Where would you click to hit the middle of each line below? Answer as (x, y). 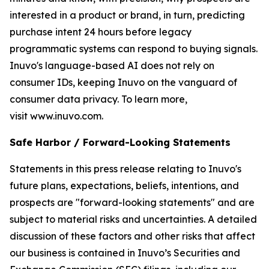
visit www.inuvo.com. (56, 116)
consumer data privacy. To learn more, (98, 99)
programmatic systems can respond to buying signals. (134, 49)
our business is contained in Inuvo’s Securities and (125, 253)
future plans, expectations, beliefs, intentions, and (124, 186)
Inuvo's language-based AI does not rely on (112, 65)
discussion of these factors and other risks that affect (132, 236)
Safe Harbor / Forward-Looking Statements (120, 142)
